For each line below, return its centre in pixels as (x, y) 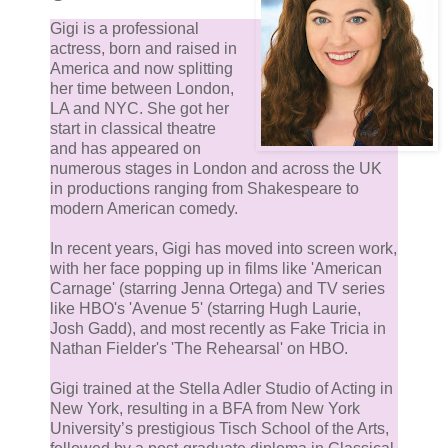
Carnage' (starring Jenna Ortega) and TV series (217, 289)
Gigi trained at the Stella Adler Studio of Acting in (221, 389)
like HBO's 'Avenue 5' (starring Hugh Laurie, (205, 309)
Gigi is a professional (124, 29)
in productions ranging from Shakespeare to (204, 189)
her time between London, (142, 89)
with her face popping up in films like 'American (216, 269)
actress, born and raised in (143, 49)
